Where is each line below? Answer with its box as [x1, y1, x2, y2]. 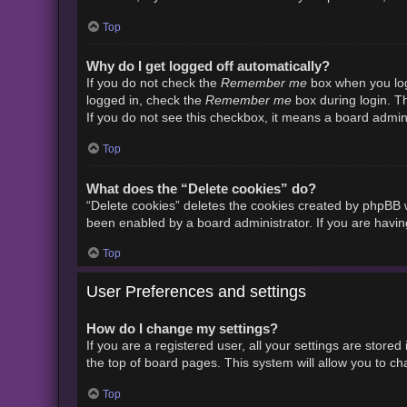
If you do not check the [85, 76, 221, 91]
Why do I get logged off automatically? [85, 58, 330, 74]
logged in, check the [85, 94, 205, 108]
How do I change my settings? [85, 321, 278, 337]
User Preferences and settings [85, 283, 306, 302]
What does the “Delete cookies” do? [85, 180, 316, 196]
